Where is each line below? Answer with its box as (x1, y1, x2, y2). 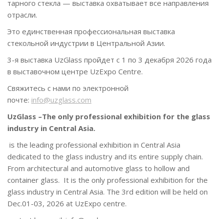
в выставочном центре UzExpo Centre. (7, 66, 143, 76)
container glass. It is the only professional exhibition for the (7, 175, 208, 185)
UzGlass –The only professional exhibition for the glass (7, 111, 210, 121)
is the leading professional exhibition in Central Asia (7, 139, 180, 150)
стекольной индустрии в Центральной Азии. (7, 38, 165, 48)
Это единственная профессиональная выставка (7, 26, 175, 36)
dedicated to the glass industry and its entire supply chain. (7, 151, 203, 161)
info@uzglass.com (31, 94, 91, 105)
